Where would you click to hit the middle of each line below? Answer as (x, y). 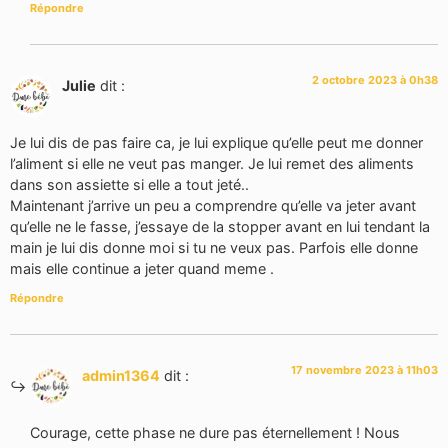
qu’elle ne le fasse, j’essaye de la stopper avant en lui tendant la (220, 226)
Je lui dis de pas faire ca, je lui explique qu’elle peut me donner (216, 142)
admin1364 (121, 376)
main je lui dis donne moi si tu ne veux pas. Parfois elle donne (214, 247)
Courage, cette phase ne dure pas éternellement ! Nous (215, 432)
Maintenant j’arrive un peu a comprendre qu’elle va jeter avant (213, 205)
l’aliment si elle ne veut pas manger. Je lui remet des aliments (212, 163)
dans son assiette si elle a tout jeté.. (129, 184)
